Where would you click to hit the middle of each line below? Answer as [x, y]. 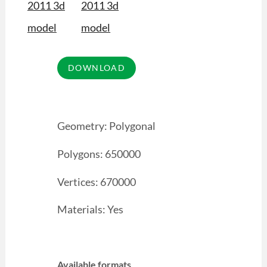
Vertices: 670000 [96, 181]
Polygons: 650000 [99, 153]
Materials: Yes [90, 209]
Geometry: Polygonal [106, 125]
